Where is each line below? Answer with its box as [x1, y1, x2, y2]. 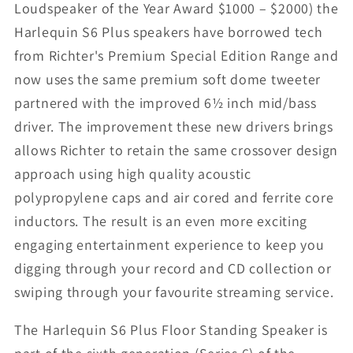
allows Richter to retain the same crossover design [14, 141, 339, 160]
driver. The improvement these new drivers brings [14, 117, 333, 136]
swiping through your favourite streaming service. [14, 283, 334, 302]
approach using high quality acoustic [14, 165, 251, 184]
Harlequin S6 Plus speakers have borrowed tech [14, 23, 323, 42]
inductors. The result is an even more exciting [14, 212, 308, 231]
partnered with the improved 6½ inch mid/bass [14, 94, 317, 113]
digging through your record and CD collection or [14, 259, 332, 278]
